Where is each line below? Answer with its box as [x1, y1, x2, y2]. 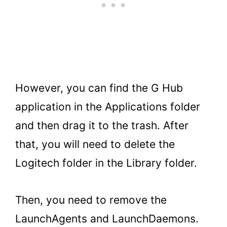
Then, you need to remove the [15, 193, 167, 206]
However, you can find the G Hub [15, 81, 183, 94]
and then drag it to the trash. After [15, 119, 188, 132]
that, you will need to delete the [15, 137, 175, 150]
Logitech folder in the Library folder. [15, 156, 197, 169]
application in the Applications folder [15, 100, 200, 113]
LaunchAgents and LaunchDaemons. [15, 212, 199, 225]
